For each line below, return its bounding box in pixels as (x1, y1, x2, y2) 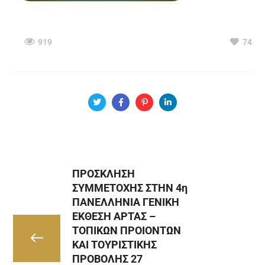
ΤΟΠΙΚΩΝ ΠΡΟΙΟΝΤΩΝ (72, 224, 182, 237)
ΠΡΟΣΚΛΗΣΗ (72, 167, 135, 180)
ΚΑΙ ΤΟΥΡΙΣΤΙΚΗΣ (72, 238, 157, 251)
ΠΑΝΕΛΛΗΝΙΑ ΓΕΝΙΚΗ (72, 196, 180, 208)
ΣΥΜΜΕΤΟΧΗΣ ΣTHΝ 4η (72, 182, 188, 194)
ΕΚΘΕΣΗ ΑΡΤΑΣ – (72, 210, 156, 222)
